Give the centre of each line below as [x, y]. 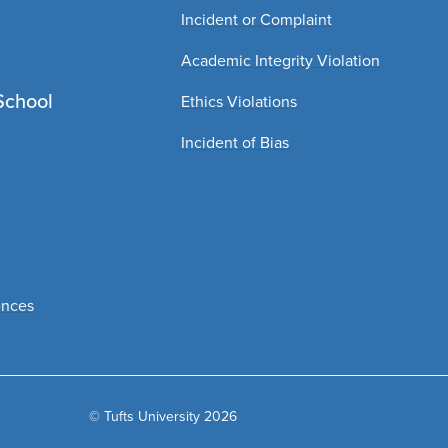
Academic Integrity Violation [281, 60]
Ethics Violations [239, 101]
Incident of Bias [235, 142]
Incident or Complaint [257, 19]
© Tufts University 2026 [162, 416]
